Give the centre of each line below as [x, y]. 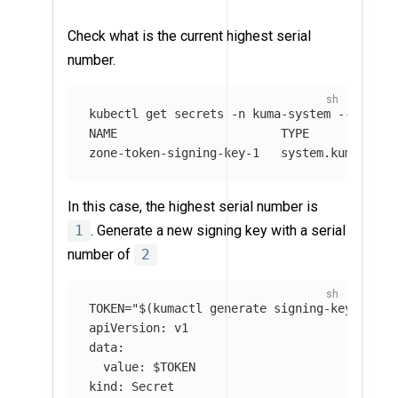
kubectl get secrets [160, 114]
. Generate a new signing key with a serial [219, 231]
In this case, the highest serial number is [193, 207]
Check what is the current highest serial [190, 36]
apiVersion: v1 [139, 328]
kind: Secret [132, 387]
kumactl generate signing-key [253, 309]
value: [121, 367]
